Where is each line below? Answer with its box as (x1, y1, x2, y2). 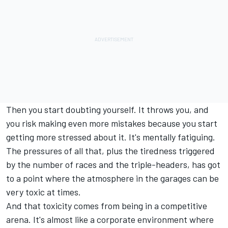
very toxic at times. (6, 186, 81, 197)
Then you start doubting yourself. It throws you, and (6, 103, 209, 115)
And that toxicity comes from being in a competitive (6, 199, 207, 211)
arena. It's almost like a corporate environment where (6, 213, 214, 225)
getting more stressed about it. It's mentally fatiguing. (6, 131, 215, 142)
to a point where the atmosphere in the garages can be (6, 172, 219, 184)
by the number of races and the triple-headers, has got (6, 158, 220, 170)
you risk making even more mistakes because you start (6, 117, 217, 129)
